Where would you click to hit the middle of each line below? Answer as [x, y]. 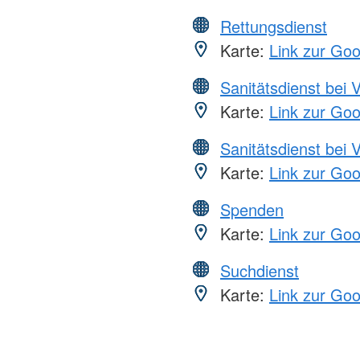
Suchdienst [260, 270]
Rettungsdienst [274, 26]
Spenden [252, 209]
